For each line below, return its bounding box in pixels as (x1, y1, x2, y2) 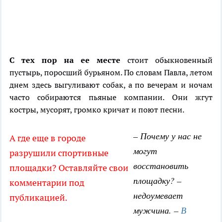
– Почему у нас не (133, 130, 202, 142)
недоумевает (133, 189, 183, 202)
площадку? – (133, 174, 181, 187)
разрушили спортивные (9, 147, 109, 159)
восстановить (133, 160, 188, 172)
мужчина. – (133, 204, 181, 217)
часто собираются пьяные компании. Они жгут (9, 92, 213, 103)
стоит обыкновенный (120, 55, 213, 65)
